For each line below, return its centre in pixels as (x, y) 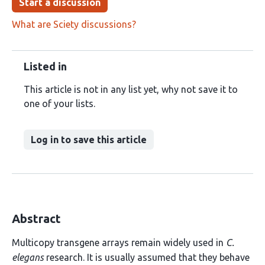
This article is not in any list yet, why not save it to (131, 89)
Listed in (45, 66)
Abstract (36, 219)
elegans (28, 257)
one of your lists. (59, 104)
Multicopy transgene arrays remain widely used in (119, 243)
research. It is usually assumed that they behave (147, 257)
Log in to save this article (89, 140)
